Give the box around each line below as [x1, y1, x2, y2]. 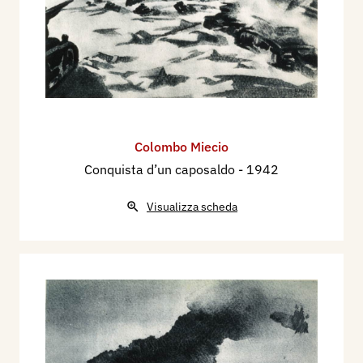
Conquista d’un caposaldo [84, 160, 238, 177]
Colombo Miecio [135, 138, 228, 155]
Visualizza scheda [147, 199, 237, 214]
